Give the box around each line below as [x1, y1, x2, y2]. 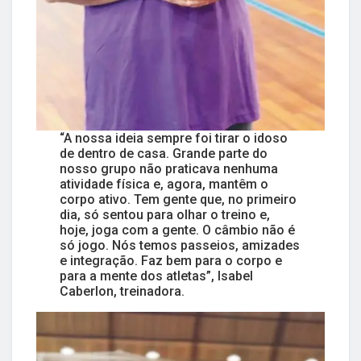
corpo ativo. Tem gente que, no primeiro [59, 192, 297, 208]
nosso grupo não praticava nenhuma [59, 161, 278, 177]
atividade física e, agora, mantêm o [59, 176, 268, 193]
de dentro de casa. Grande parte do [59, 146, 268, 162]
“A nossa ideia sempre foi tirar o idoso [59, 131, 288, 147]
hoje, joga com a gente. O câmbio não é [59, 222, 295, 239]
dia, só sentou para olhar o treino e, [59, 207, 270, 223]
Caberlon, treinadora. [59, 284, 185, 300]
